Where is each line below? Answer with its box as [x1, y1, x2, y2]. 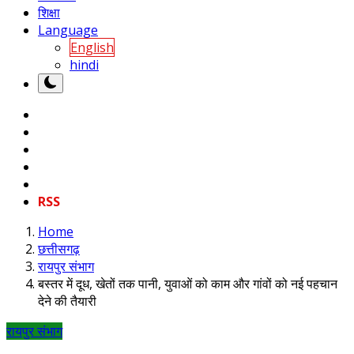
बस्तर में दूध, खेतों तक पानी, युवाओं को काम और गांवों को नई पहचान [38, 275, 337, 293]
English [70, 39, 114, 57]
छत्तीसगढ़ [38, 240, 80, 258]
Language [38, 21, 98, 40]
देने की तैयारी [38, 292, 96, 311]
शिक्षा [38, 4, 60, 22]
